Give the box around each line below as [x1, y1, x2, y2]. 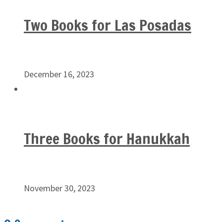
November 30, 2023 [24, 182, 95, 194]
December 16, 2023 [24, 68, 94, 80]
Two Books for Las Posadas [24, 14, 191, 36]
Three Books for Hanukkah [24, 128, 190, 150]
